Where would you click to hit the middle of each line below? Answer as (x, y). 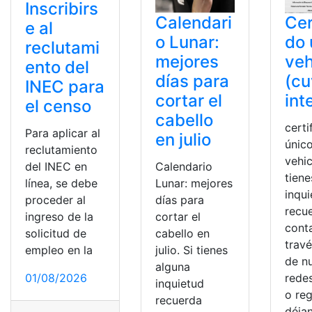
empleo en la (59, 250)
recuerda (178, 300)
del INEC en (56, 166)
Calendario (184, 166)
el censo (58, 106)
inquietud (179, 283)
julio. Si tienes (191, 250)
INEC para (65, 86)
